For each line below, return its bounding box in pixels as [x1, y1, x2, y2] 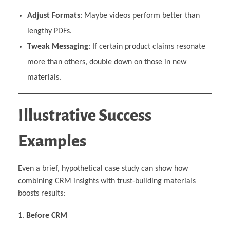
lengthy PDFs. [27, 27, 72, 35]
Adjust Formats [27, 11, 80, 20]
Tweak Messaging [27, 42, 88, 51]
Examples [18, 132, 86, 150]
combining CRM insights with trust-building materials [18, 177, 196, 185]
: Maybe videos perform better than [80, 11, 200, 20]
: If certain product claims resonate [88, 42, 205, 51]
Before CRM [26, 211, 67, 220]
